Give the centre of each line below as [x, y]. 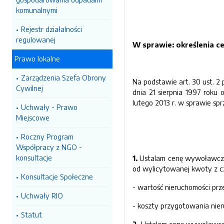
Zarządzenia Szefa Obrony [63, 77]
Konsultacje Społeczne [57, 176]
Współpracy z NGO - [49, 147]
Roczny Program [47, 136]
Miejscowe [33, 117]
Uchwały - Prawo [49, 107]
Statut [31, 214]
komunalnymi [37, 10]
